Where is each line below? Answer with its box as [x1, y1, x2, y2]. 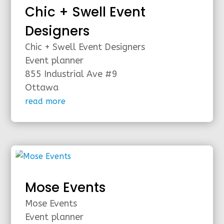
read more [25, 96, 66, 106]
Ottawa [25, 82, 59, 93]
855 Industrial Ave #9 [25, 68, 118, 80]
